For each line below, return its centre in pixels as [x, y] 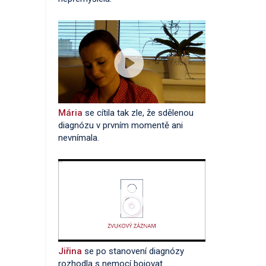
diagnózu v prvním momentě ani [121, 125]
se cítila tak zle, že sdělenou [139, 113]
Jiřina [71, 251]
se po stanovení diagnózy [134, 251]
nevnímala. [79, 137]
